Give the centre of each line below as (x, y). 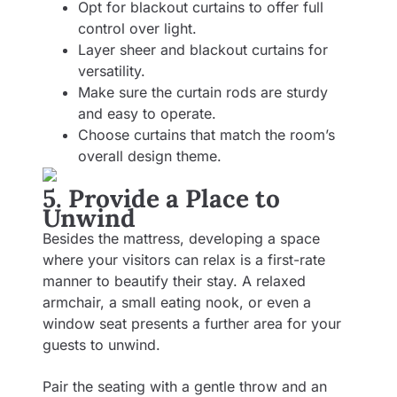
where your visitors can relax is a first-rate (184, 260)
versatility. (112, 70)
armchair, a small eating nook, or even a (177, 303)
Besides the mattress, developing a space (181, 239)
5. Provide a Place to (161, 199)
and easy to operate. (147, 113)
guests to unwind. (104, 345)
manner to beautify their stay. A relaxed (174, 281)
